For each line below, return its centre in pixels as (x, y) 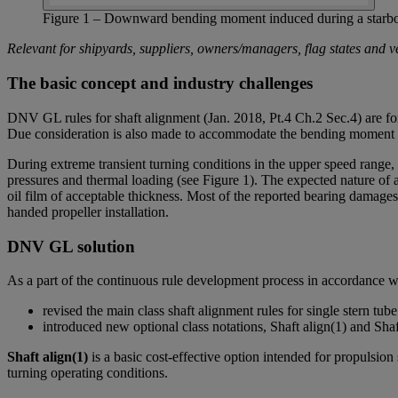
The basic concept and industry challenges (162, 84)
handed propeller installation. (88, 211)
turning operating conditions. (89, 373)
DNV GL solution (71, 246)
